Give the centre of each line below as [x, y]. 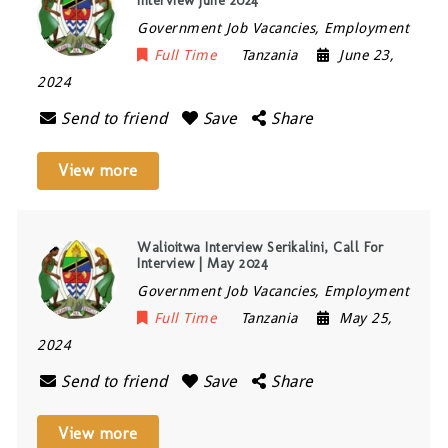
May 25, [366, 318]
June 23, [367, 55]
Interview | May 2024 [203, 263]
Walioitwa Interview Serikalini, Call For [260, 247]
